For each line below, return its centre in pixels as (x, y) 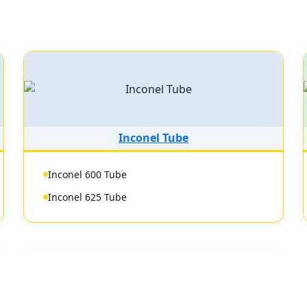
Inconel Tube (153, 138)
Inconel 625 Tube (88, 197)
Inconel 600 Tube (88, 174)
